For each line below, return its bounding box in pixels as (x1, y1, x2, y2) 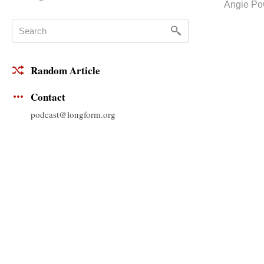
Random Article (31, 63, 100, 78)
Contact (31, 90, 65, 105)
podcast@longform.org (31, 108, 115, 120)
